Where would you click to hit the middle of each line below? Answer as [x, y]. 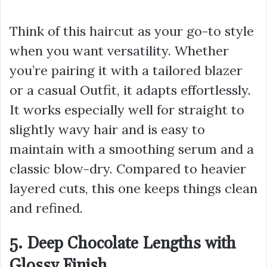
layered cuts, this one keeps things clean [133, 189]
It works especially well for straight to [127, 110]
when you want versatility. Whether [119, 51]
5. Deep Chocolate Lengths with [123, 244]
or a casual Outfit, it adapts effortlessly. [130, 90]
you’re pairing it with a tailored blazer [126, 71]
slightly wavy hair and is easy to [107, 130]
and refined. [46, 208]
